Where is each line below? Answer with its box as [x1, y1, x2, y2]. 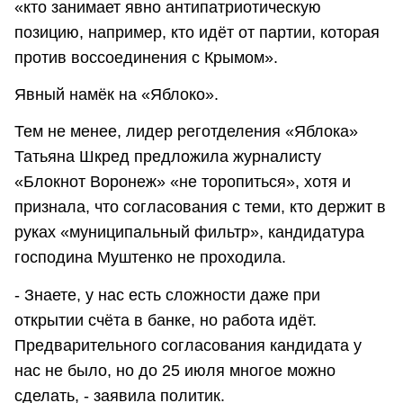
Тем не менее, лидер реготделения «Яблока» [14, 122, 358, 141]
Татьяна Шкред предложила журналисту [14, 148, 321, 166]
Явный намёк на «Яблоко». [14, 85, 219, 103]
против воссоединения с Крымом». [14, 48, 278, 67]
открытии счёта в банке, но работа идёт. [14, 310, 317, 329]
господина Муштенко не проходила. [14, 248, 286, 267]
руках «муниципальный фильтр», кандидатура [14, 223, 364, 242]
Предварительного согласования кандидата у [14, 336, 362, 354]
